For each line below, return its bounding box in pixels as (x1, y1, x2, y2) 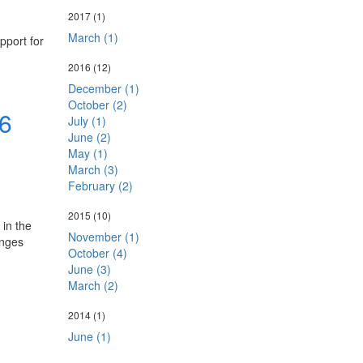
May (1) (67, 145, 108, 161)
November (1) (67, 228, 139, 245)
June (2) (67, 129, 111, 145)
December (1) (67, 80, 139, 96)
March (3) (67, 161, 118, 177)
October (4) (67, 245, 127, 261)
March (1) (67, 29, 118, 45)
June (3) (67, 261, 111, 277)
